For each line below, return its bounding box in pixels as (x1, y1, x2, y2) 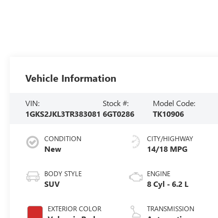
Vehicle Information (25, 71, 117, 85)
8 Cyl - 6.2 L (147, 179, 189, 189)
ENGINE (147, 169, 171, 179)
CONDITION (44, 134, 82, 144)
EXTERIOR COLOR (48, 204, 102, 214)
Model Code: (152, 98, 195, 109)
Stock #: (102, 98, 128, 109)
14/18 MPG (147, 144, 188, 154)
